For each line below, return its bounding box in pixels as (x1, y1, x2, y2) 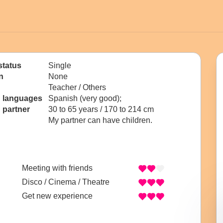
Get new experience (22, 192, 93, 201)
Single (48, 61, 71, 70)
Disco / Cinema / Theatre (22, 178, 110, 187)
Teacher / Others (48, 83, 106, 92)
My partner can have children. (48, 116, 152, 124)
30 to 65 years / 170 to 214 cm (48, 105, 154, 113)
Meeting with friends (22, 164, 93, 173)
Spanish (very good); (48, 94, 123, 103)
